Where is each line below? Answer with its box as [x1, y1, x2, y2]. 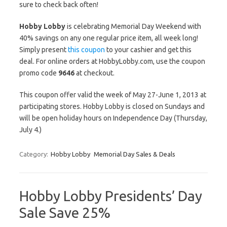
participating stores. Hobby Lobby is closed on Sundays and [19, 102, 205, 110]
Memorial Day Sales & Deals [94, 150, 175, 158]
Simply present [19, 46, 68, 54]
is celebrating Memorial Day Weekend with [65, 22, 201, 30]
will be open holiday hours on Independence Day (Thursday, [19, 114, 207, 122]
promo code [19, 69, 58, 77]
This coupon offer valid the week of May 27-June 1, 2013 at [19, 91, 206, 99]
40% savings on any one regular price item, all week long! [19, 34, 198, 42]
